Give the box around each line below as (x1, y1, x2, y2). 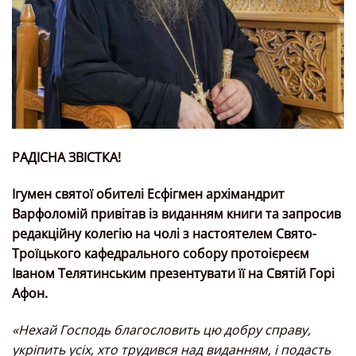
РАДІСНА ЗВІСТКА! (12, 149, 121, 167)
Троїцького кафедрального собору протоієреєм (12, 244, 309, 262)
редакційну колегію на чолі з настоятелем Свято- (12, 224, 316, 242)
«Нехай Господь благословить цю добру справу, (12, 320, 311, 339)
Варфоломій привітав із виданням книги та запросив (12, 204, 341, 222)
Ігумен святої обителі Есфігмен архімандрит (12, 184, 284, 203)
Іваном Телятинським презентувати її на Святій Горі (12, 264, 335, 282)
